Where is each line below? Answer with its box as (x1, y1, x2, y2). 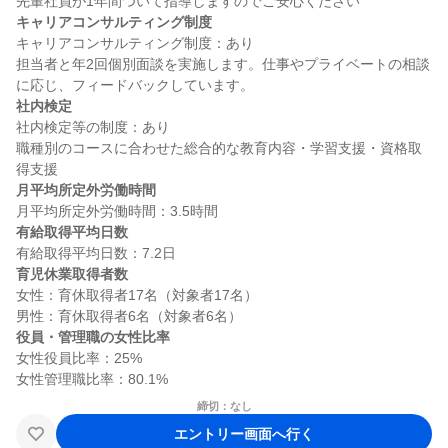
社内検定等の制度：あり (16, 119, 170, 135)
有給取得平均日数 (16, 224, 128, 240)
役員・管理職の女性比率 (16, 329, 170, 345)
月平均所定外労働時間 (16, 182, 156, 198)
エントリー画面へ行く (174, 425, 314, 442)
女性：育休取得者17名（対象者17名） (16, 287, 258, 303)
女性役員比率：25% (16, 350, 142, 366)
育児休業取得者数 (16, 266, 128, 282)
